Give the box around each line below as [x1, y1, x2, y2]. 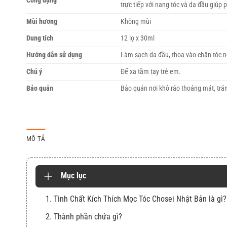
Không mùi [121, 17, 152, 26]
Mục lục [61, 171, 86, 181]
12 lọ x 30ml [121, 34, 155, 43]
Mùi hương [26, 17, 57, 26]
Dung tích [26, 34, 53, 43]
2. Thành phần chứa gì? [46, 212, 122, 222]
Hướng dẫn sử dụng [26, 51, 82, 60]
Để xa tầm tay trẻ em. [121, 67, 181, 77]
